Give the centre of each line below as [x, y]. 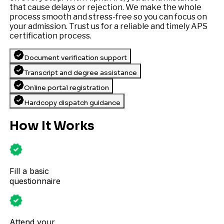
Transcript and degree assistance [80, 72]
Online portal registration [66, 87]
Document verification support [75, 57]
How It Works [52, 126]
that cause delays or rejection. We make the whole [105, 7]
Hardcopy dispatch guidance [72, 102]
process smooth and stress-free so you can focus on [108, 16]
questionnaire [35, 181]
